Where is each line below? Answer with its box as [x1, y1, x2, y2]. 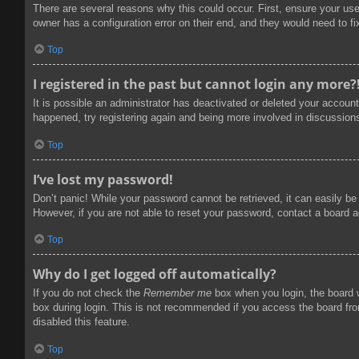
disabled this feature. [33, 316, 130, 329]
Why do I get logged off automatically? [33, 265, 276, 284]
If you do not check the [33, 287, 143, 300]
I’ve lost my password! [33, 170, 173, 188]
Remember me [143, 287, 212, 300]
